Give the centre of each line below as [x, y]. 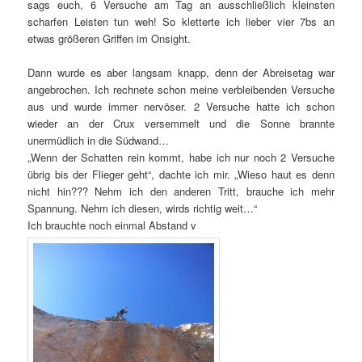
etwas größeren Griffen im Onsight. [109, 38]
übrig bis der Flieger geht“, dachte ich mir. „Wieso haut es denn [181, 174]
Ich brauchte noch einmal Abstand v [112, 225]
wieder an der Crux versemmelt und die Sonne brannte [181, 123]
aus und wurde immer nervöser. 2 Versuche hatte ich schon [181, 106]
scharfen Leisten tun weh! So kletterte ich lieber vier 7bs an [181, 21]
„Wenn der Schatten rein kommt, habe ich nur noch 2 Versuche [181, 157]
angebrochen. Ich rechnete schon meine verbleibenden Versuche [181, 89]
